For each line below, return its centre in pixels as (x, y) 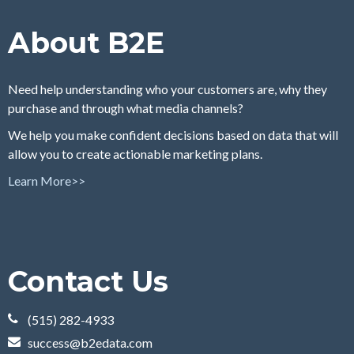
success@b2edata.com (90, 343)
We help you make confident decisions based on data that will (173, 135)
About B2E (86, 43)
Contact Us (88, 282)
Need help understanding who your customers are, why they (168, 89)
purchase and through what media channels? (126, 108)
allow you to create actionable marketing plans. (135, 154)
